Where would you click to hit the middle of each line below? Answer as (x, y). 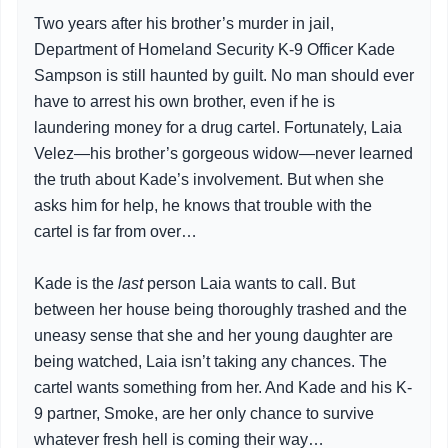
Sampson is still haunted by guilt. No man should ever (224, 75)
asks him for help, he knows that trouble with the (203, 205)
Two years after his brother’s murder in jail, (184, 23)
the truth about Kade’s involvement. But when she (209, 179)
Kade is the (76, 283)
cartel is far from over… (115, 231)
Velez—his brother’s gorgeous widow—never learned (223, 153)
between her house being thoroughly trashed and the (220, 309)
